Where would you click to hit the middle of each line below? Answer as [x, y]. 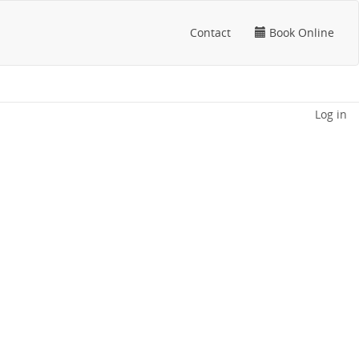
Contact [210, 32]
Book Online [300, 32]
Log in [331, 114]
